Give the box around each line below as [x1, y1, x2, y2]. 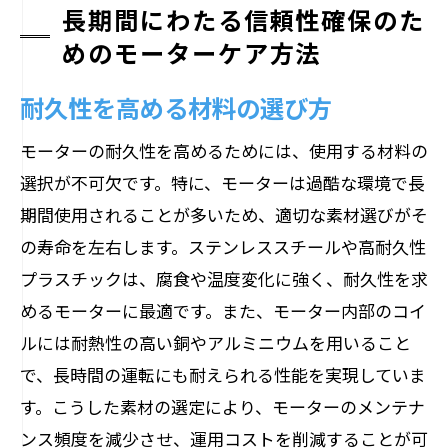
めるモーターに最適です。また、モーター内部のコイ [20, 298, 426, 323]
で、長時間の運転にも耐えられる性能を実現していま [20, 362, 426, 387]
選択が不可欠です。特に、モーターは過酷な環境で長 [20, 170, 425, 195]
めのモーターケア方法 [62, 34, 322, 70]
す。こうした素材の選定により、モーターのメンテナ [20, 394, 425, 419]
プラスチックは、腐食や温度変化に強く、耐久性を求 [20, 266, 428, 291]
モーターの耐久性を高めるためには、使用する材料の [20, 138, 428, 163]
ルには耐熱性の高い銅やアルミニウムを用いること [20, 330, 411, 355]
